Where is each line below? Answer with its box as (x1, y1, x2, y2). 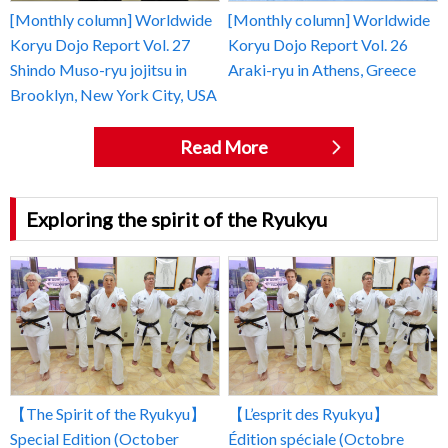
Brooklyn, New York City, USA (10, 84, 217, 104)
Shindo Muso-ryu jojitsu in (10, 59, 187, 79)
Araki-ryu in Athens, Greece (228, 59, 417, 79)
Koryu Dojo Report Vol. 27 (10, 34, 190, 54)
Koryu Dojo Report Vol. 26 (228, 34, 409, 54)
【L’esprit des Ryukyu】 (228, 404, 390, 424)
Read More (180, 135, 268, 158)
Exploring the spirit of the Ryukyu (26, 206, 327, 231)
